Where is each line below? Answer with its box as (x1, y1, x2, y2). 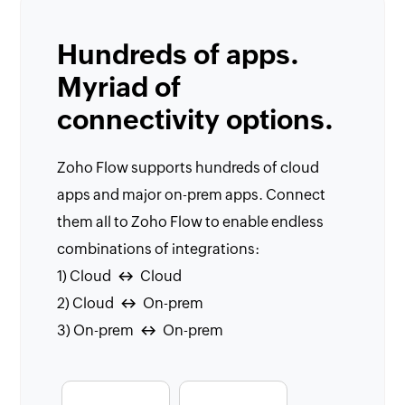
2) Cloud (57, 294, 118, 312)
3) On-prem (57, 321, 137, 339)
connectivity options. (57, 103, 334, 136)
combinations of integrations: (57, 240, 260, 258)
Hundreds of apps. (57, 38, 300, 71)
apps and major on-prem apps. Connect (57, 185, 326, 203)
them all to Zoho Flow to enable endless (57, 212, 325, 231)
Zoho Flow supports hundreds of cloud (57, 158, 320, 176)
